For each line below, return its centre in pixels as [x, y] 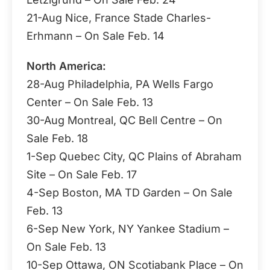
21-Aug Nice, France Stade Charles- [119, 18]
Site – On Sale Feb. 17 [82, 174]
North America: [66, 66]
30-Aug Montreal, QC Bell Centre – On [124, 120]
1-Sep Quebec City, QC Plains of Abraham [134, 156]
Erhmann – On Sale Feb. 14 [96, 36]
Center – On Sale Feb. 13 [90, 102]
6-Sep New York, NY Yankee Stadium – [128, 229]
